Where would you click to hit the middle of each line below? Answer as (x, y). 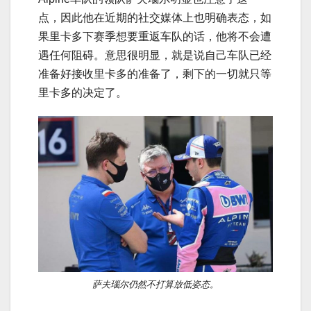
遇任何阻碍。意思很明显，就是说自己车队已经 (155, 55)
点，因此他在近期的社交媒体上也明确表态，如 (155, 17)
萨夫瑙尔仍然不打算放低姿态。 (155, 285)
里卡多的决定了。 (83, 92)
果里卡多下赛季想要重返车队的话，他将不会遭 (155, 36)
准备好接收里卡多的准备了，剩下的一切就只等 (155, 74)
